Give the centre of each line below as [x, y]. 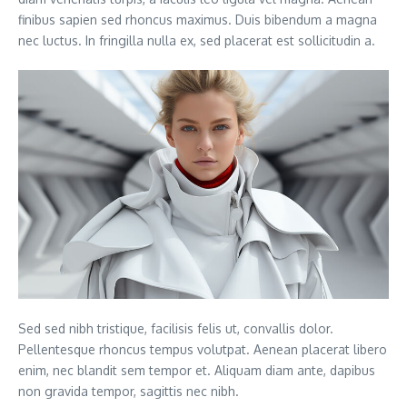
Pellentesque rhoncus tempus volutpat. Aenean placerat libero [203, 349]
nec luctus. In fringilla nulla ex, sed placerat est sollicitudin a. [197, 41]
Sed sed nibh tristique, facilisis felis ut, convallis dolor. [176, 328]
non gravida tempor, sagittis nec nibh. [129, 391]
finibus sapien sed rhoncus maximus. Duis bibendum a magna [198, 20]
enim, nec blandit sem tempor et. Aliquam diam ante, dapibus [197, 370]
